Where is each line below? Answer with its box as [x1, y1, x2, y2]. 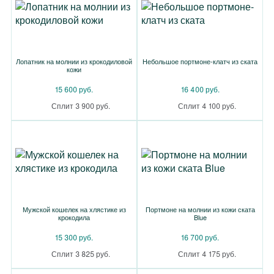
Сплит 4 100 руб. [177, 100, 236, 111]
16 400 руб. [180, 84, 220, 94]
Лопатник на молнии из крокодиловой [16, 56, 132, 66]
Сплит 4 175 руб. [177, 248, 236, 259]
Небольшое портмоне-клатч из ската [143, 56, 257, 66]
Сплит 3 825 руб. [51, 248, 110, 259]
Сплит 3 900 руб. [51, 100, 110, 111]
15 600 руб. [55, 84, 93, 94]
